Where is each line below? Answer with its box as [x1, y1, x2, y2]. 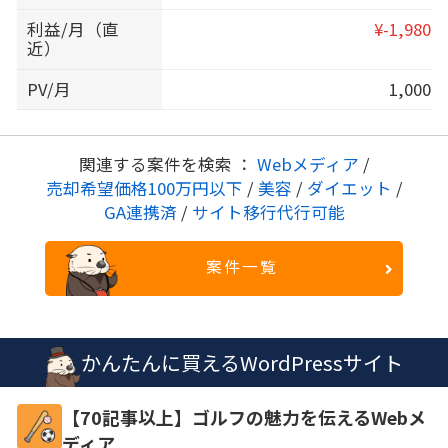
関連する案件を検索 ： [78, 152, 257, 177]
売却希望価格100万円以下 [45, 176, 247, 201]
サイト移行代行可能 [187, 200, 345, 225]
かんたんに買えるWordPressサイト [80, 347, 403, 377]
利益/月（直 [27, 17, 120, 42]
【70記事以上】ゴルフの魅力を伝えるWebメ [61, 404, 426, 431]
